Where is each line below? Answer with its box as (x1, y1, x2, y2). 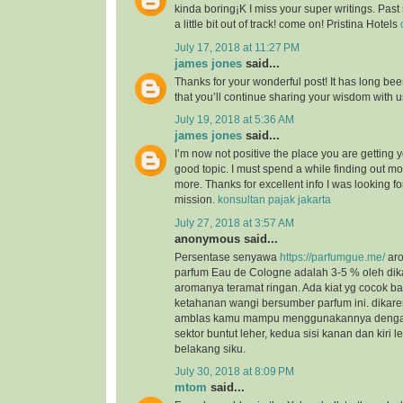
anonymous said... (175, 231, 278, 246)
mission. (175, 194, 218, 206)
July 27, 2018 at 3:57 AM (175, 217, 294, 228)
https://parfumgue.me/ (280, 251, 385, 263)
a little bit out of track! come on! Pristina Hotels (175, 19, 400, 31)
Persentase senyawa (175, 251, 280, 263)
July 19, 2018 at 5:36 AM (175, 114, 294, 126)
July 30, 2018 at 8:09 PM (175, 365, 294, 377)
